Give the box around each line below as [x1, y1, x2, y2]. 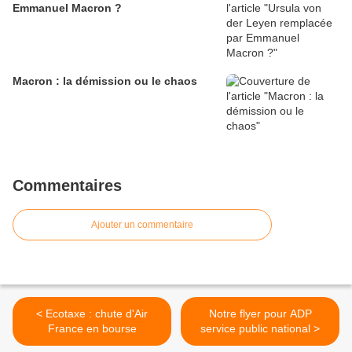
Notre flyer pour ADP [208, 306, 312, 320]
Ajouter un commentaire [91, 218, 193, 230]
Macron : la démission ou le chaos [13, 74, 197, 87]
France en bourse [47, 321, 137, 335]
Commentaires [13, 176, 122, 194]
